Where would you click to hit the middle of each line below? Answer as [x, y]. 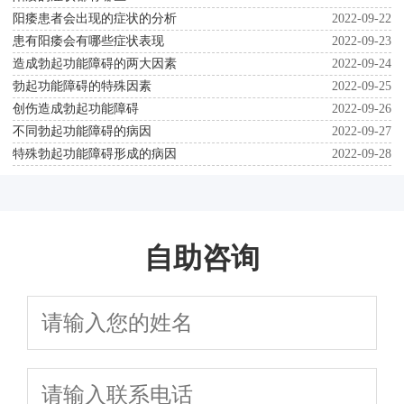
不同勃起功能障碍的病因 [82, 132]
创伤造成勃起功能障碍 [76, 109]
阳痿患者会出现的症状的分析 [95, 19]
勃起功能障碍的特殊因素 [82, 87]
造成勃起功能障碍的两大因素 [95, 64]
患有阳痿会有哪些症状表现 [88, 41]
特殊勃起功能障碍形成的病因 [95, 154]
